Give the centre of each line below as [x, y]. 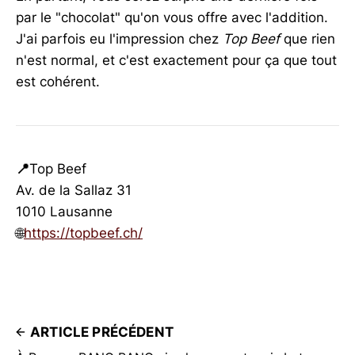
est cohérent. [58, 82]
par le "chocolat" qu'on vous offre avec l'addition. [172, 18]
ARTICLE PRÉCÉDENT [102, 332]
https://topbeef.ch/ [83, 233]
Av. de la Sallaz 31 [74, 190]
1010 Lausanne [64, 212]
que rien [309, 39]
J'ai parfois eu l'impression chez [119, 39]
